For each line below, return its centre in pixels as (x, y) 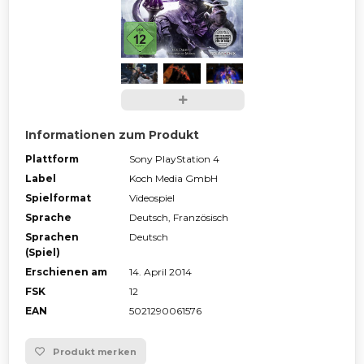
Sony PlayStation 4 (174, 159)
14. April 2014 (160, 272)
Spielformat (58, 198)
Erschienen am (66, 272)
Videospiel (152, 198)
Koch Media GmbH (173, 179)
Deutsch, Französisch (179, 218)
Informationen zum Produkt (112, 135)
